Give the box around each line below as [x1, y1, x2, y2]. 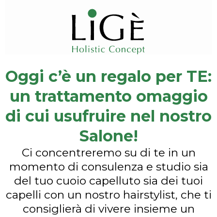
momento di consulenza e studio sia [9, 160, 208, 174]
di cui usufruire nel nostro [5, 107, 212, 126]
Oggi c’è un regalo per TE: [5, 67, 212, 86]
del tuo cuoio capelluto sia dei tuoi [14, 174, 203, 188]
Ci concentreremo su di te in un [21, 146, 196, 160]
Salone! [79, 126, 138, 146]
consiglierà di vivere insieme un [22, 202, 195, 216]
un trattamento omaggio [9, 87, 208, 106]
